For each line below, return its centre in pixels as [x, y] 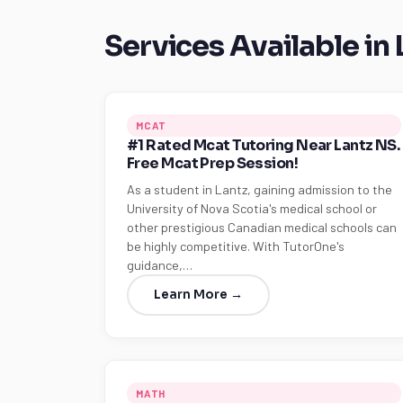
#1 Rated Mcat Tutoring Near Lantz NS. [264, 145]
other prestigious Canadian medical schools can [262, 227]
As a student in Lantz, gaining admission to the [260, 189]
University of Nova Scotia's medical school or [252, 208]
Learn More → [198, 295]
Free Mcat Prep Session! [213, 163]
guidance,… [160, 265]
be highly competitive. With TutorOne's [236, 246]
